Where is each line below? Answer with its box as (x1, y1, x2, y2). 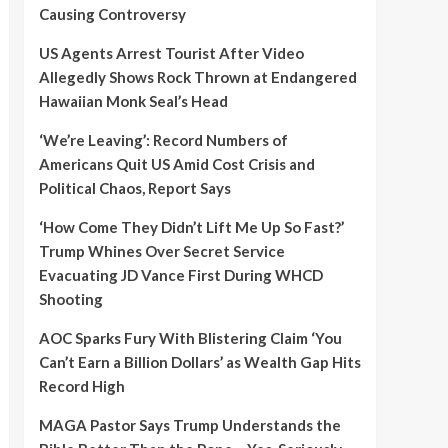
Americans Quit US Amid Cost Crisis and (38, 154, 315, 173)
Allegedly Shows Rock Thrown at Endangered (38, 67, 357, 86)
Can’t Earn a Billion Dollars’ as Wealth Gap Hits (38, 352, 361, 371)
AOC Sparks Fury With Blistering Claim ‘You (38, 328, 342, 347)
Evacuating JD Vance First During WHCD (38, 265, 323, 284)
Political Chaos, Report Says (38, 178, 231, 197)
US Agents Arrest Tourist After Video (38, 43, 304, 62)
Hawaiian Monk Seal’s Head (38, 91, 228, 110)
